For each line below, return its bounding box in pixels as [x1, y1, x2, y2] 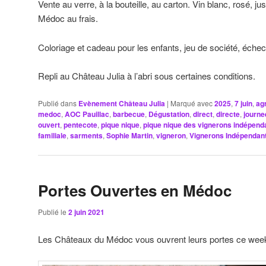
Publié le [38, 207, 68, 217]
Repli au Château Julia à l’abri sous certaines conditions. [38, 69, 255, 83]
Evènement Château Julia [78, 97, 165, 109]
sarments [70, 129, 103, 141]
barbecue [113, 108, 145, 119]
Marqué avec [170, 97, 213, 108]
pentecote [64, 119, 97, 130]
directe [216, 108, 240, 119]
